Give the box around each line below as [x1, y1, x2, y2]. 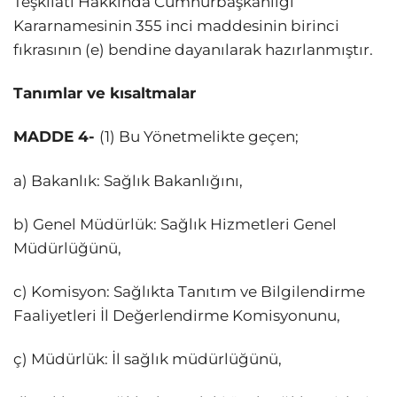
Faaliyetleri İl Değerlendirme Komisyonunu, [13, 306, 340, 324]
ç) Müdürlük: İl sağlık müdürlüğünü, [13, 349, 282, 368]
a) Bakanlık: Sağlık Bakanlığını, [13, 171, 243, 190]
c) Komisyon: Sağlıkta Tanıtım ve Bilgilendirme [13, 282, 365, 300]
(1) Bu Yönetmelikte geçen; [99, 128, 299, 146]
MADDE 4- [13, 128, 99, 146]
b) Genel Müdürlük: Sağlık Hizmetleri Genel [13, 214, 337, 233]
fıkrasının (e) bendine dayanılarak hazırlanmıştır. [13, 41, 373, 59]
